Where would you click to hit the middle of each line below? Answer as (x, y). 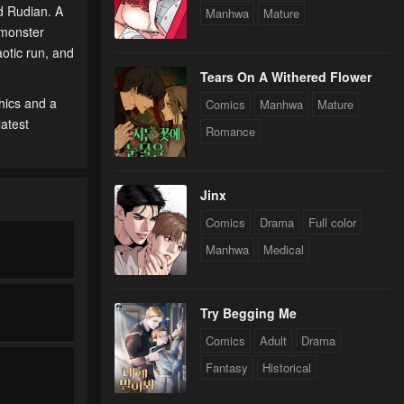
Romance (230, 132)
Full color (332, 223)
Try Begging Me (248, 313)
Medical (284, 250)
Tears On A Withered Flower (286, 77)
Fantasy (227, 368)
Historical (287, 368)
